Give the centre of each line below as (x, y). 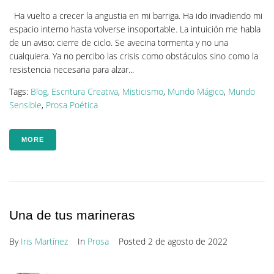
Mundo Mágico (196, 92)
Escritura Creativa (85, 92)
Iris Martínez (44, 242)
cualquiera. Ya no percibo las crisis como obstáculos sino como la (134, 56)
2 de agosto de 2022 (188, 242)
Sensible (25, 105)
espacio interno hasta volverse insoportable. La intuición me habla (135, 29)
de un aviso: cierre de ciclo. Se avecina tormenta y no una (119, 43)
